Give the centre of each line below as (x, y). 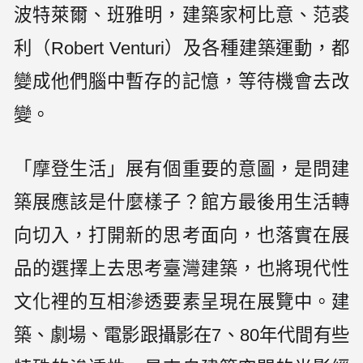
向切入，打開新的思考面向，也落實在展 (181, 235)
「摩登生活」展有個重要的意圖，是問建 (181, 169)
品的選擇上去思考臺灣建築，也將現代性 (181, 268)
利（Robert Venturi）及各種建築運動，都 (181, 49)
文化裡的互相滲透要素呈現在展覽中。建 (181, 301)
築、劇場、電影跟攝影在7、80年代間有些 (181, 335)
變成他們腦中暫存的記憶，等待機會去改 (181, 82)
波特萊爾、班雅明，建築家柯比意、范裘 (181, 15)
